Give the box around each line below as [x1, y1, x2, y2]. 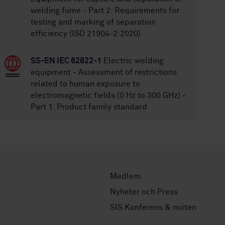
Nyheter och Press [110, 188, 178, 196]
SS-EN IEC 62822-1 [31, 57, 102, 65]
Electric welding [101, 57, 164, 65]
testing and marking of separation [31, 18, 156, 26]
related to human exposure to [31, 80, 141, 88]
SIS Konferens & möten [110, 203, 196, 211]
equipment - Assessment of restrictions [31, 68, 177, 76]
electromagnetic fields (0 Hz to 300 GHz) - [31, 91, 186, 99]
